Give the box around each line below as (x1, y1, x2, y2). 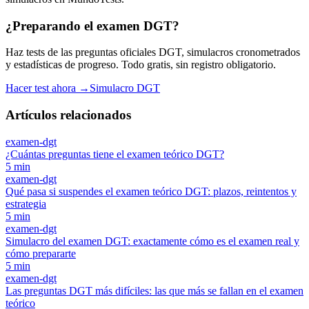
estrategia (6, 197, 46, 210)
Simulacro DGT (90, 82, 160, 94)
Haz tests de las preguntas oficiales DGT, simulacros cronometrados (6, 46, 300, 59)
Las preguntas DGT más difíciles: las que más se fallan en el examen (6, 284, 303, 297)
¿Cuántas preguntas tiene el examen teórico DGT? (6, 148, 224, 160)
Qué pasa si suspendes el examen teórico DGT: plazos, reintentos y (6, 185, 297, 197)
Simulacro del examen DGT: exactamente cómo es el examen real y (6, 235, 299, 247)
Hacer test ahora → (6, 82, 90, 94)
